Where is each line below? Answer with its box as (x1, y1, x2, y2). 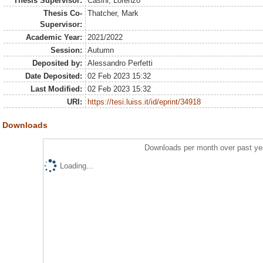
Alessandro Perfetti (87, 59, 153, 68)
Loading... (59, 161, 93, 171)
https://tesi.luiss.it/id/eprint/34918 (87, 97, 201, 107)
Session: (50, 46, 82, 55)
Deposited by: (32, 59, 82, 68)
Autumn (87, 46, 114, 55)
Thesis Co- (43, 9, 82, 18)
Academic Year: (25, 33, 82, 42)
